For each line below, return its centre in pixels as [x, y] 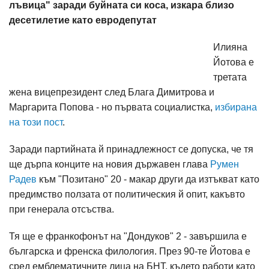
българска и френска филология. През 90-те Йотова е [130, 251]
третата [230, 77]
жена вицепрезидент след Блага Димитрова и [112, 92]
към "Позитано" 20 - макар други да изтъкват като [148, 179]
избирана [236, 107]
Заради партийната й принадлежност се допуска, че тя [131, 149]
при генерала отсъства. [62, 209]
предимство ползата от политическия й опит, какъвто [127, 194]
